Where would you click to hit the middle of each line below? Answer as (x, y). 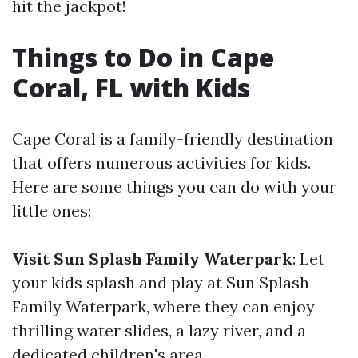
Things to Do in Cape (143, 57)
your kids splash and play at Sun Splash (161, 282)
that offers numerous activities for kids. (161, 163)
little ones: (52, 211)
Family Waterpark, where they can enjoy (163, 306)
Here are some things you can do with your (174, 187)
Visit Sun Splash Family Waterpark (152, 259)
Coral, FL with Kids (131, 88)
